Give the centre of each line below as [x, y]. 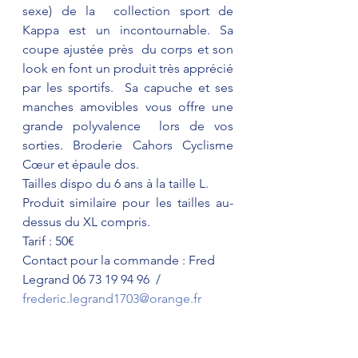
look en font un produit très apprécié [128, 68]
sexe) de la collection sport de [128, 11]
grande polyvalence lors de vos [128, 126]
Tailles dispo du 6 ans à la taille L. [117, 183]
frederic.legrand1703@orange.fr [112, 298]
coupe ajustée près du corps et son [128, 49]
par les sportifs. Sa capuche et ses [128, 88]
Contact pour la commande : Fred [120, 260]
